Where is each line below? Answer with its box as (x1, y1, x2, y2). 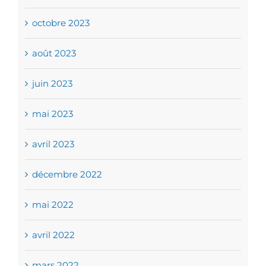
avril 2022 (31, 229, 75, 240)
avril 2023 (31, 138, 74, 150)
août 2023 (31, 47, 76, 59)
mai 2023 (31, 107, 73, 119)
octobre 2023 (31, 17, 90, 28)
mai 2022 (31, 198, 74, 210)
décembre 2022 (31, 168, 102, 180)
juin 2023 (31, 77, 72, 89)
